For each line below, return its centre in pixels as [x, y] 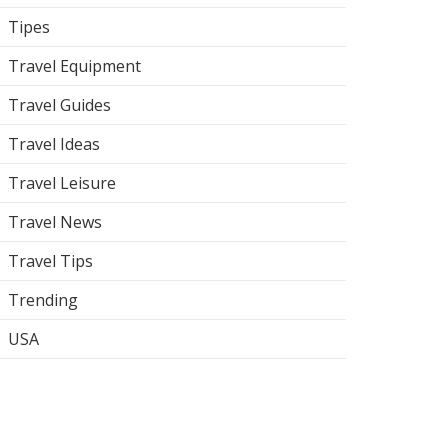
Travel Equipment [74, 65]
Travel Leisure [62, 182]
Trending [43, 299]
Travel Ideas [54, 143]
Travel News [55, 221]
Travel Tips [50, 260]
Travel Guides [59, 104]
